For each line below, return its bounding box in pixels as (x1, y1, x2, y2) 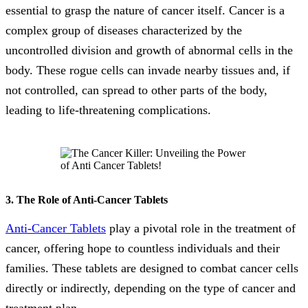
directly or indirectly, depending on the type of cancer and (5, 281, 296, 296)
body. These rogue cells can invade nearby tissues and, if (5, 63, 290, 77)
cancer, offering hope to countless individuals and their (5, 241, 280, 256)
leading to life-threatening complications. (5, 102, 211, 117)
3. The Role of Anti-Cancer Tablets (5, 193, 168, 206)
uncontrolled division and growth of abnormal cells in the (5, 43, 293, 57)
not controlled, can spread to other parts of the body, (5, 82, 267, 97)
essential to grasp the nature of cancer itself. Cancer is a (5, 3, 285, 17)
